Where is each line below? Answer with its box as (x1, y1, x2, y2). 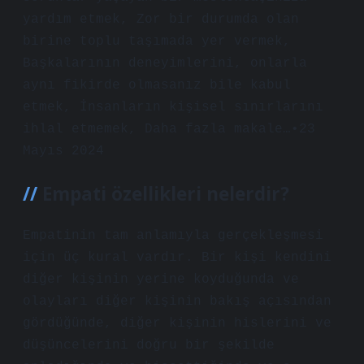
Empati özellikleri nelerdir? (42, 181, 289, 206)
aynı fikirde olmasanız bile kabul (23, 78, 291, 93)
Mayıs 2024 (23, 144, 104, 158)
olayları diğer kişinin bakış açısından (23, 294, 331, 309)
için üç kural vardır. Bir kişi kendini (23, 250, 331, 265)
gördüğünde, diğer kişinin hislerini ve (23, 316, 331, 331)
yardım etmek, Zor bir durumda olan (23, 12, 299, 27)
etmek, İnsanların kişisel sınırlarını (23, 100, 323, 115)
